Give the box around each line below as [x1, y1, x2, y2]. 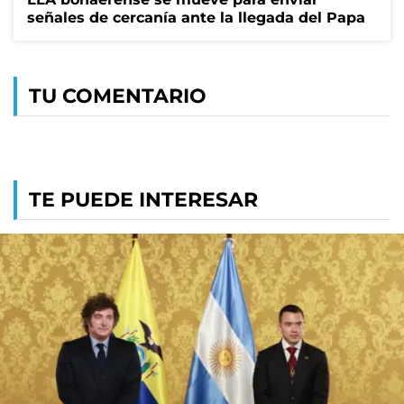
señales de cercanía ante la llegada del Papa [27, 8, 365, 26]
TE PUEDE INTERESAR [29, 187, 258, 212]
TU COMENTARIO [29, 83, 207, 108]
